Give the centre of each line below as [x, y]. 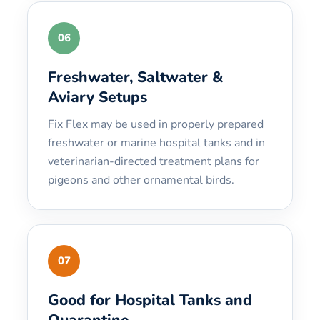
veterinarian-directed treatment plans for [154, 161]
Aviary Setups [97, 97]
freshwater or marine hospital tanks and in [156, 142]
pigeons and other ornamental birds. [141, 180]
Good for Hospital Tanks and [150, 300]
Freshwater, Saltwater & [136, 77]
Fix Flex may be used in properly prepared [156, 124]
